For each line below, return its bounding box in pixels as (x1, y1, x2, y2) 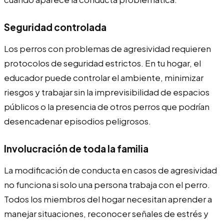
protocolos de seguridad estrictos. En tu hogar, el (4, 57, 201, 68)
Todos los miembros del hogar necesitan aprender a (4, 193, 212, 204)
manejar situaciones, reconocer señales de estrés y (4, 207, 208, 219)
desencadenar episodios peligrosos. (4, 115, 151, 126)
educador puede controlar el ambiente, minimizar (4, 71, 203, 83)
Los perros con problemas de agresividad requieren (4, 42, 211, 54)
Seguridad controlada (4, 20, 106, 33)
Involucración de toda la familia (4, 142, 148, 154)
